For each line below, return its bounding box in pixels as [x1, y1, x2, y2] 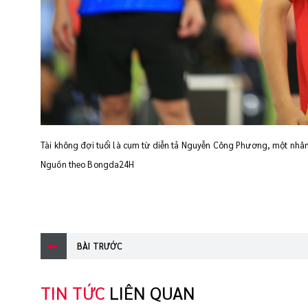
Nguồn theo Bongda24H [41, 159, 135, 170]
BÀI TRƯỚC [77, 241, 123, 252]
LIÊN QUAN [109, 281, 195, 305]
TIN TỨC [41, 281, 109, 305]
